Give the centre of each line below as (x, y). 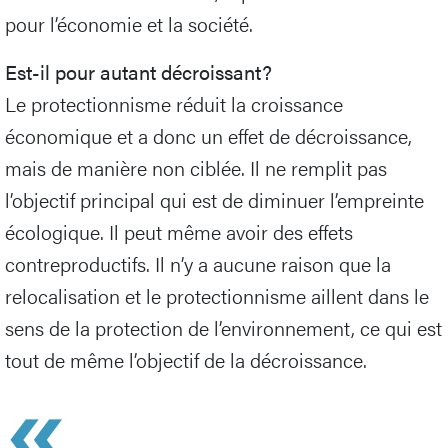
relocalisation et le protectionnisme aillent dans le (217, 295)
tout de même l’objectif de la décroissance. (186, 359)
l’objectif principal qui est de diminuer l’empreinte (214, 199)
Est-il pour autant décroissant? (138, 71)
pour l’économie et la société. (129, 23)
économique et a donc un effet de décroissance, (208, 135)
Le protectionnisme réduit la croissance (174, 103)
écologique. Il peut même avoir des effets (179, 231)
